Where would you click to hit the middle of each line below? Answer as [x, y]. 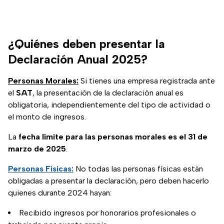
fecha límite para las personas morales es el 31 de [113, 137]
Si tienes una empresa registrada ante [147, 81]
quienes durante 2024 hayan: [60, 193]
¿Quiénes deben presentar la [86, 44]
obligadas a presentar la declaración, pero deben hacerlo [108, 181]
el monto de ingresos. [47, 117]
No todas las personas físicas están [138, 169]
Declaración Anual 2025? [78, 59]
